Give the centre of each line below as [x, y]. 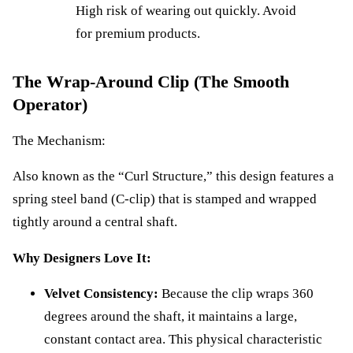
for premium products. [138, 34]
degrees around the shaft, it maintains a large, [171, 317]
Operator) [50, 105]
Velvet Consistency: [101, 294]
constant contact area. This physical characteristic [183, 340]
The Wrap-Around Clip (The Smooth [151, 82]
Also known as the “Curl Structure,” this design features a [173, 176]
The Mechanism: [59, 140]
